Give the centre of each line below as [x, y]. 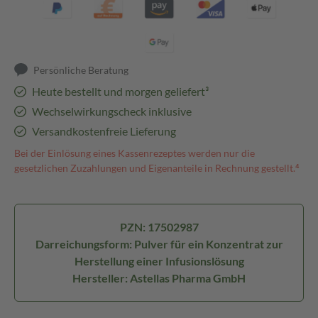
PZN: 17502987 [159, 227]
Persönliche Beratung [81, 70]
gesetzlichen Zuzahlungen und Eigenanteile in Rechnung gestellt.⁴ [157, 168]
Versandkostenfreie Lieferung [104, 131]
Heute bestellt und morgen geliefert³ [120, 91]
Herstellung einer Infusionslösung [159, 261]
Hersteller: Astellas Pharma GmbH [159, 278]
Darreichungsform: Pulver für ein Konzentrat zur [159, 244]
